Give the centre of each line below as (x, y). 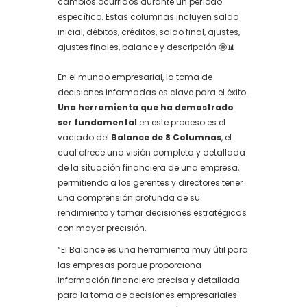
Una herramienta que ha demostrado (146, 107)
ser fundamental (98, 122)
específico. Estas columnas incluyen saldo (148, 17)
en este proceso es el (182, 122)
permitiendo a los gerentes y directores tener (150, 183)
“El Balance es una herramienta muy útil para (153, 250)
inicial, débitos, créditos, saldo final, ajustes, (149, 32)
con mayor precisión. (102, 228)
